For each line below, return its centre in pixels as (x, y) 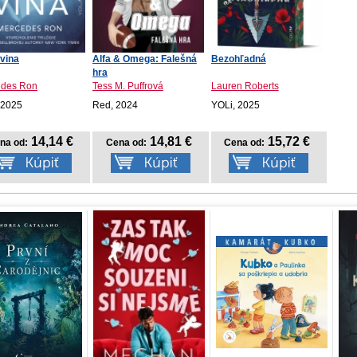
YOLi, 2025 (235, 105)
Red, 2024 (115, 105)
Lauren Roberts (245, 86)
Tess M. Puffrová (127, 86)
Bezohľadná (238, 59)
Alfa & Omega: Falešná (144, 59)
